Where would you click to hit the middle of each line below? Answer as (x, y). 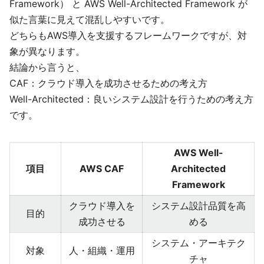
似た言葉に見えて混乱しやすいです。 (90, 19)
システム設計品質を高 (198, 206)
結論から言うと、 (47, 67)
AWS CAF (102, 169)
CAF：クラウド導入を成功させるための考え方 (108, 83)
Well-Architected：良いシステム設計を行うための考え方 (131, 99)
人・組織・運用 (102, 250)
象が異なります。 (47, 51)
